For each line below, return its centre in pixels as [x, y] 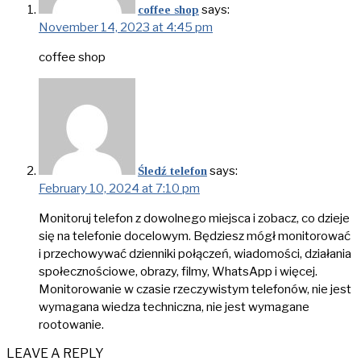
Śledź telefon [172, 171]
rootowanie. [71, 325]
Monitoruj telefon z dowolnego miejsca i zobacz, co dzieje [194, 219]
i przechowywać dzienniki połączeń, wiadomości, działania [195, 254]
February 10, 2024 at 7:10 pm [119, 189]
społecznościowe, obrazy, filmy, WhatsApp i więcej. [178, 272]
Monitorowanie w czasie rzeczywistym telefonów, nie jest [195, 290]
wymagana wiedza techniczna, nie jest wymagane [174, 307]
